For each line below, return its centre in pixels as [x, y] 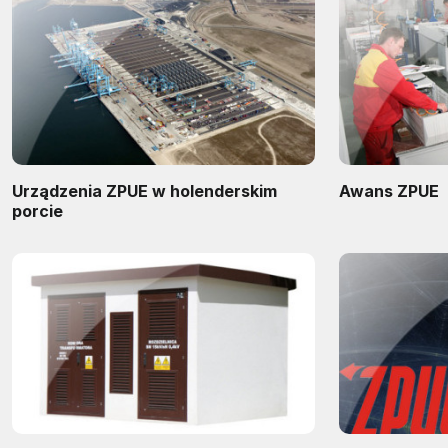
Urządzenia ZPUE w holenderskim [144, 190]
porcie [37, 210]
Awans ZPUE [388, 190]
